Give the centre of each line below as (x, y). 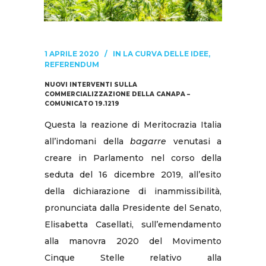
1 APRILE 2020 (72, 53)
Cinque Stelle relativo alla (133, 257)
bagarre (148, 141)
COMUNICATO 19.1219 (82, 103)
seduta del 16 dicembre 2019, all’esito (133, 174)
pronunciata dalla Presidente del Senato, (133, 208)
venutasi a (194, 141)
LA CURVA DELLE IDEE (166, 53)
